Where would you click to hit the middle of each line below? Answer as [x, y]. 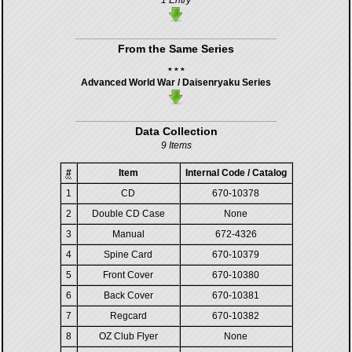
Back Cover [128, 295]
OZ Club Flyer [128, 336]
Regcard [128, 316]
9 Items [176, 145]
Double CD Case [128, 214]
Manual [128, 234]
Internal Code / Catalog [236, 173]
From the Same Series [176, 49]
